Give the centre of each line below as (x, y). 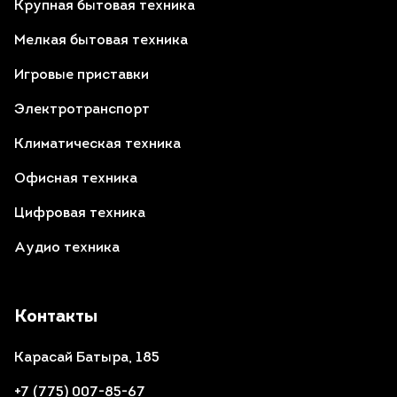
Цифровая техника (80, 213)
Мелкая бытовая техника (101, 40)
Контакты (56, 317)
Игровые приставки (82, 75)
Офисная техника (76, 179)
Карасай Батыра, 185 (87, 358)
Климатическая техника (97, 144)
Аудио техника (67, 248)
